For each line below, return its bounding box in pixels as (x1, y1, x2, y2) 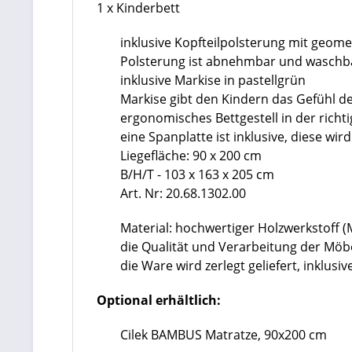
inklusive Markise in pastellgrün (120, 71, 306, 89)
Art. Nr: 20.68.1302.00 (120, 185, 246, 202)
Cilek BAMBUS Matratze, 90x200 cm (120, 326, 333, 343)
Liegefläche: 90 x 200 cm (120, 147, 262, 164)
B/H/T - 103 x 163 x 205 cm (120, 166, 274, 183)
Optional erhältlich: (97, 291, 221, 309)
